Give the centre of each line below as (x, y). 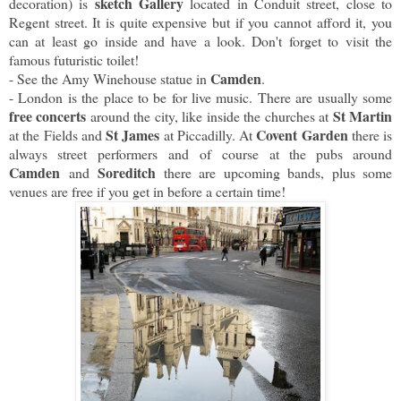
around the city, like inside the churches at (209, 116)
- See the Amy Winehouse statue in (110, 79)
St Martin (363, 116)
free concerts (48, 116)
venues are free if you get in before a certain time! (147, 192)
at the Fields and (57, 135)
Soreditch (122, 173)
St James (133, 135)
